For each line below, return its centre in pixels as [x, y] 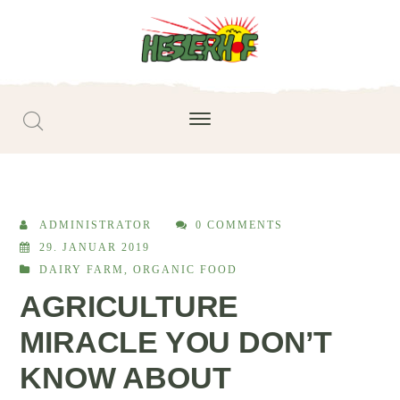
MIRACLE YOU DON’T [176, 342]
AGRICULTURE [129, 306]
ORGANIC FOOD [186, 269]
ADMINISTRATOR [96, 225]
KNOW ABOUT [125, 377]
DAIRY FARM [82, 269]
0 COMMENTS [240, 225]
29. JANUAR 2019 [95, 247]
